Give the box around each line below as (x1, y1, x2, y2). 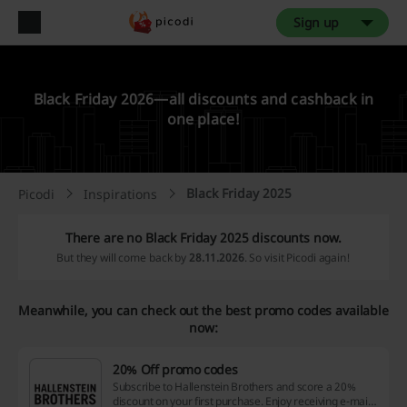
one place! (166, 109, 241, 129)
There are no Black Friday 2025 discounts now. (65, 229, 342, 246)
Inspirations (84, 185, 157, 203)
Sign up (293, 14, 339, 31)
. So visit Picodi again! (243, 250, 351, 265)
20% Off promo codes (113, 361, 238, 378)
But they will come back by (56, 250, 189, 265)
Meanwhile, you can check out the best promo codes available (18, 302, 389, 319)
